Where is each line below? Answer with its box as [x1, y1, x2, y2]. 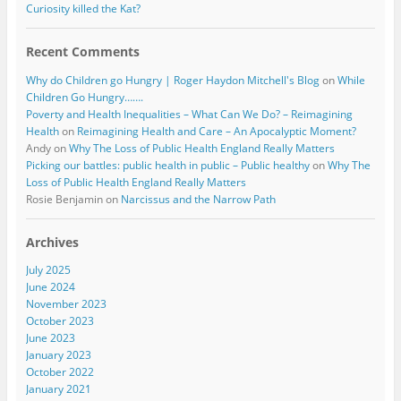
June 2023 [25, 329, 75, 346]
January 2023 [25, 346, 91, 363]
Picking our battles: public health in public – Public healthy [25, 157, 310, 173]
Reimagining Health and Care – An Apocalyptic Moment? [76, 123, 356, 139]
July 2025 [25, 261, 71, 277]
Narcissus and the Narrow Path [120, 191, 276, 207]
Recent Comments [25, 43, 140, 61]
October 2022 [25, 363, 94, 380]
